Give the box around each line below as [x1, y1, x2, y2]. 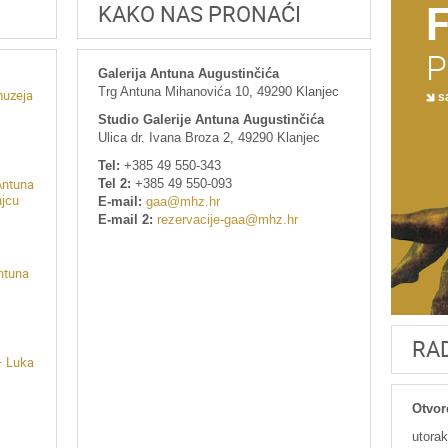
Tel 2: [98, 176, 132, 191]
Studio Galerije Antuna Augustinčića [98, 112, 325, 127]
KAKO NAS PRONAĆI [98, 2, 302, 27]
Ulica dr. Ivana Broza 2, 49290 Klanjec [98, 130, 321, 145]
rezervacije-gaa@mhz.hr [157, 212, 299, 227]
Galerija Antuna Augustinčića [98, 66, 280, 81]
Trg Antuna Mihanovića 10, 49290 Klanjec [98, 84, 340, 99]
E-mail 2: [98, 212, 154, 227]
